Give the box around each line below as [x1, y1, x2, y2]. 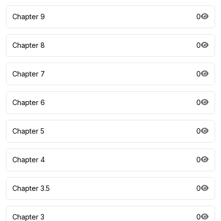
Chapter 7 [12, 70, 45, 78]
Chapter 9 [12, 12, 45, 21]
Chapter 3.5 [12, 184, 50, 193]
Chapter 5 [12, 127, 44, 136]
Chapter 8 [12, 41, 45, 50]
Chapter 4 [12, 155, 45, 164]
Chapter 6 [12, 98, 45, 107]
